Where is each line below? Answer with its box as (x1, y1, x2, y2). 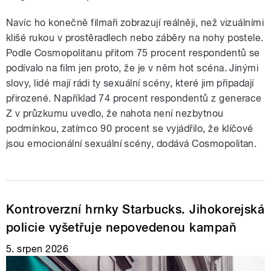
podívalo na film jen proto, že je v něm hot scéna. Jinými (6, 62, 259, 74)
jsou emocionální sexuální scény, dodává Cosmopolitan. (6, 138, 257, 150)
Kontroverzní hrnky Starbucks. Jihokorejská (6, 202, 265, 217)
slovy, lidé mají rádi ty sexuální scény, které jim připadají (6, 77, 254, 90)
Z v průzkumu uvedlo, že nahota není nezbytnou (6, 108, 224, 120)
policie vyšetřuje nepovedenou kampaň (6, 220, 237, 235)
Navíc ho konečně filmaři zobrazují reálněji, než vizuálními (6, 17, 264, 29)
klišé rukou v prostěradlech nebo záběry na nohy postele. (6, 32, 264, 44)
